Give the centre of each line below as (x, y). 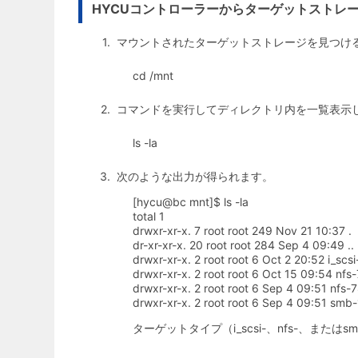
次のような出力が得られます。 (195, 177)
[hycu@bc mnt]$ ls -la (191, 202)
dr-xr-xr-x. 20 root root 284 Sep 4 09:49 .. (243, 245)
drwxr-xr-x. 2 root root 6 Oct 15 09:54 (234, 274)
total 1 (149, 217)
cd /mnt (153, 76)
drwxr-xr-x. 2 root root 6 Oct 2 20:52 (230, 260)
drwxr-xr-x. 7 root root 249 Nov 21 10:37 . (242, 231)
